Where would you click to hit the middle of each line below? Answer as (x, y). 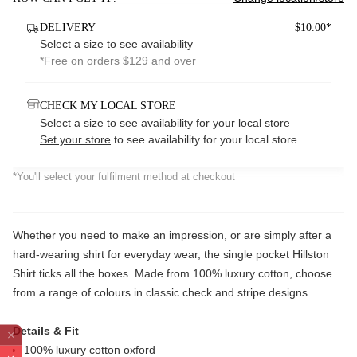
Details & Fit (46, 331)
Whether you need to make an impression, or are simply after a (172, 235)
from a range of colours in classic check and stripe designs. (162, 292)
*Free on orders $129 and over (118, 61)
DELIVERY (68, 27)
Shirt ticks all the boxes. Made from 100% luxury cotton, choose (173, 273)
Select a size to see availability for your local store (165, 123)
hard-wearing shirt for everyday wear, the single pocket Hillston (171, 254)
